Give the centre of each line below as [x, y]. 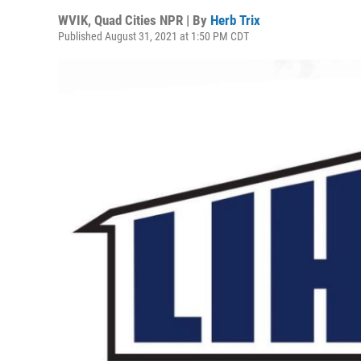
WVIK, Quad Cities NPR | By [134, 20]
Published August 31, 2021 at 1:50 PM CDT [154, 36]
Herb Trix [235, 20]
